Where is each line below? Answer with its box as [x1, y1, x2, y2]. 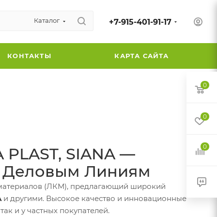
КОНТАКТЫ [7, 51, 51, 60]
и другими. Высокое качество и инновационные [1, 193, 186, 203]
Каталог [33, 16, 60, 25]
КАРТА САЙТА [114, 51, 169, 60]
